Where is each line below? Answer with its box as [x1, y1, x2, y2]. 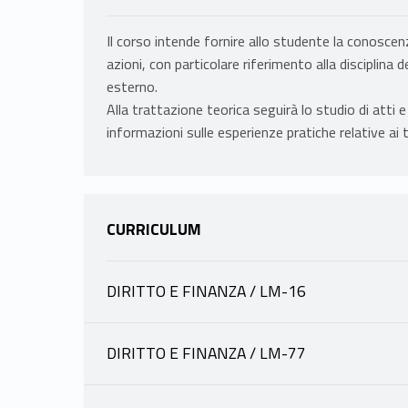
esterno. [107, 76, 158, 98]
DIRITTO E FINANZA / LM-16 [107, 279, 306, 304]
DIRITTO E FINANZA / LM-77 [107, 341, 306, 366]
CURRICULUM [107, 217, 201, 242]
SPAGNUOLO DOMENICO [143, 376, 311, 402]
